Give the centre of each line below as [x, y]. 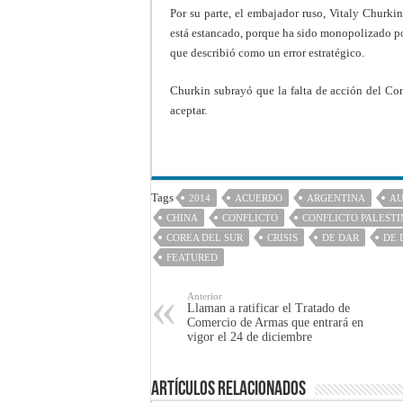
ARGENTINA [336, 197]
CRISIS [282, 237]
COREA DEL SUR [205, 237]
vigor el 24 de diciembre [250, 336]
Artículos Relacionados [228, 390]
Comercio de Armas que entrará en [275, 322]
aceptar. [188, 110]
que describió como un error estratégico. [267, 52]
